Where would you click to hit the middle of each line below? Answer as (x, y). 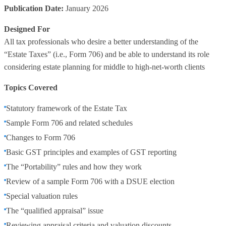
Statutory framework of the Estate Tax (67, 108)
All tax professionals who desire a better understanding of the (101, 42)
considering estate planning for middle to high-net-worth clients (104, 67)
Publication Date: (34, 8)
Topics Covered (31, 88)
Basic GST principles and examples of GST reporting (91, 152)
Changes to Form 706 (41, 137)
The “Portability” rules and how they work (74, 167)
